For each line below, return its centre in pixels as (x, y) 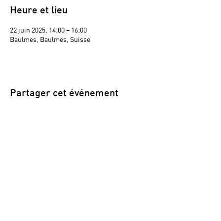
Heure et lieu (39, 11)
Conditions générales (76, 208)
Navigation (81, 187)
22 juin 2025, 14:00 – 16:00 (48, 30)
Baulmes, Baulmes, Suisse (50, 39)
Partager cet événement (64, 93)
